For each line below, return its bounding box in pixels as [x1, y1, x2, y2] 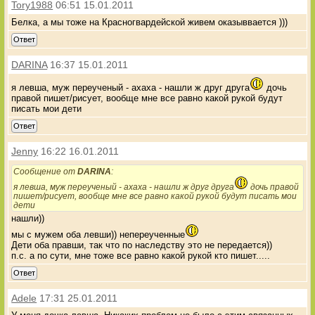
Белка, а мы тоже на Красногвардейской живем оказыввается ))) [11, 16, 288, 27]
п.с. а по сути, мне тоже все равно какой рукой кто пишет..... [11, 250, 271, 261]
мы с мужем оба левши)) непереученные [11, 229, 186, 240]
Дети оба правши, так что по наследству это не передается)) [11, 239, 273, 250]
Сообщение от [13, 166, 78, 176]
